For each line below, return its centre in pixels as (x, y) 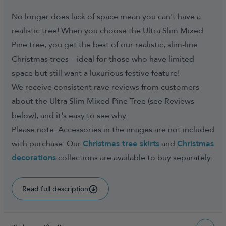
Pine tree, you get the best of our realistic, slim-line (105, 45)
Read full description (55, 189)
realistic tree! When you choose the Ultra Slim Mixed (107, 31)
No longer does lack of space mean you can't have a (106, 17)
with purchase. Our (47, 144)
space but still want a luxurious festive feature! (96, 73)
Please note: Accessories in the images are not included (113, 130)
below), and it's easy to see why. (70, 116)
